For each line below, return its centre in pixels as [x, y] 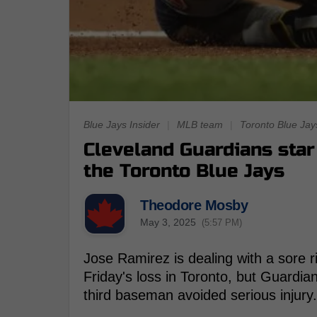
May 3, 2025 [168, 222]
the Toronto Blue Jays [184, 171]
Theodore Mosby [194, 205]
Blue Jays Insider [122, 125]
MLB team [200, 125]
